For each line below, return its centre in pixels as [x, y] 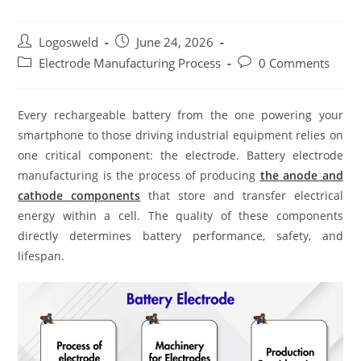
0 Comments [295, 63]
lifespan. [41, 255]
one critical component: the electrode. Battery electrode [180, 155]
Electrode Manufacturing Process [130, 63]
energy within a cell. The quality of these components [180, 215]
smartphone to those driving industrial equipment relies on [180, 135]
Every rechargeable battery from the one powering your [180, 114]
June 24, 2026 [175, 42]
